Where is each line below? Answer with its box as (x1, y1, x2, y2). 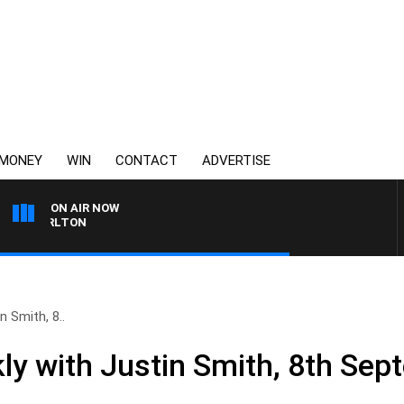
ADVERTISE (202, 152, 271, 169)
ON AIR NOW (50, 201, 119, 215)
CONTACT (115, 152, 178, 169)
